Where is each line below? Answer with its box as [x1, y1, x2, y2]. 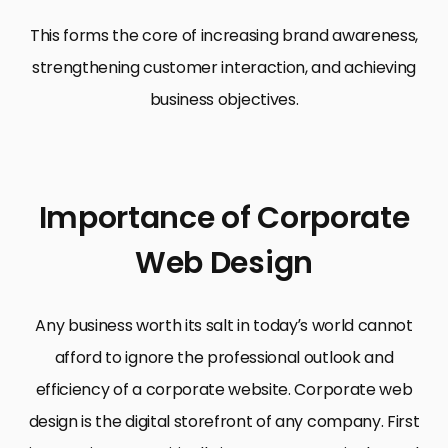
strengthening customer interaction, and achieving [31, 55, 417, 79]
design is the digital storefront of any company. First [28, 409, 420, 433]
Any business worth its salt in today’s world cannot [35, 313, 413, 337]
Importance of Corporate [38, 196, 410, 239]
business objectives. [149, 87, 299, 111]
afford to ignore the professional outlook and [54, 345, 394, 369]
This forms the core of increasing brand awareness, [30, 23, 418, 47]
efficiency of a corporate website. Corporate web [35, 377, 413, 401]
